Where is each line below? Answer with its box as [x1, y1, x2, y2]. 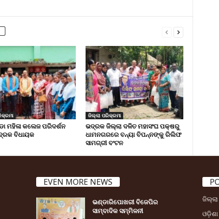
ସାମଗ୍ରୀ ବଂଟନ [85, 138, 123, 147]
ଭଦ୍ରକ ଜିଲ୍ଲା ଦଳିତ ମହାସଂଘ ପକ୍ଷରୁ [85, 121, 179, 131]
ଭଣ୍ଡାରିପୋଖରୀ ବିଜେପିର [92, 197, 158, 206]
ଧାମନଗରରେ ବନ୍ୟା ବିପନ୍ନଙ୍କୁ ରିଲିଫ [85, 130, 181, 139]
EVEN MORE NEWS [43, 176, 112, 187]
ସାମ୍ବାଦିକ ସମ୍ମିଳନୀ [92, 206, 143, 215]
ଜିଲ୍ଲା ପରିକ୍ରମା [88, 111, 121, 119]
